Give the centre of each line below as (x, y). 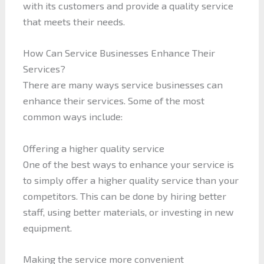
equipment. (47, 227)
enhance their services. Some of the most (113, 101)
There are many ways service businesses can (123, 85)
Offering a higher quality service (93, 148)
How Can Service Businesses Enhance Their (119, 53)
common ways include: (72, 117)
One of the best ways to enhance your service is (128, 164)
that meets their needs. (74, 22)
